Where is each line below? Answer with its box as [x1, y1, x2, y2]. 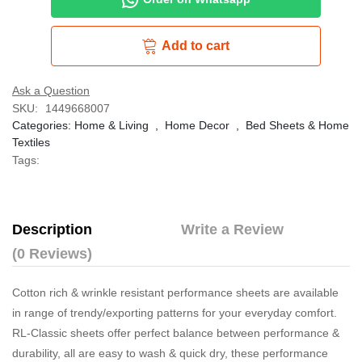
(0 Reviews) [12, 246, 92, 263]
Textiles [12, 136, 50, 149]
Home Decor [165, 119, 229, 133]
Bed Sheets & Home [246, 119, 349, 133]
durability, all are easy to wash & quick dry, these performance [12, 347, 328, 360]
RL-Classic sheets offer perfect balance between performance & [12, 326, 339, 340]
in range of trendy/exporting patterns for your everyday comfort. [12, 306, 337, 320]
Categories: [12, 119, 74, 133]
